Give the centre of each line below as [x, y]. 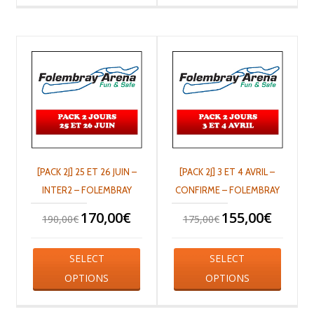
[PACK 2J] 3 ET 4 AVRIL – [227, 171]
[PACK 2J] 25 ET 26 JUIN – [87, 171]
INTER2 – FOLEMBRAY [87, 190]
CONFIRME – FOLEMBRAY [227, 190]
